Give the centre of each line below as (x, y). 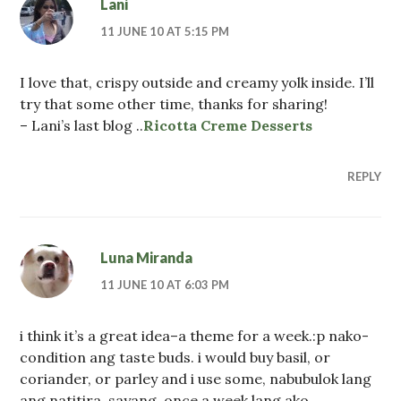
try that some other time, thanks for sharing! (174, 103)
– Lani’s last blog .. (82, 125)
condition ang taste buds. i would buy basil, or (175, 357)
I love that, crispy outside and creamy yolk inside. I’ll (197, 82)
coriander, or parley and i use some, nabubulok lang (196, 378)
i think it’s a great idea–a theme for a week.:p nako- (195, 335)
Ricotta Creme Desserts (228, 125)
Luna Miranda (147, 257)
